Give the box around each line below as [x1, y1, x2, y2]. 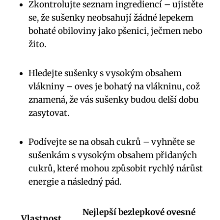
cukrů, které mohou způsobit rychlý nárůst [28, 163, 203, 174]
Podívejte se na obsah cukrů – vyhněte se [28, 137, 195, 148]
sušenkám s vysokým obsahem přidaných [28, 150, 197, 161]
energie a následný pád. [28, 176, 121, 188]
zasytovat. [28, 108, 69, 119]
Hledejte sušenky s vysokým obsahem [28, 68, 182, 79]
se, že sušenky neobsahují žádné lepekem [28, 12, 193, 24]
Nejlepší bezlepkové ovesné [82, 207, 195, 218]
